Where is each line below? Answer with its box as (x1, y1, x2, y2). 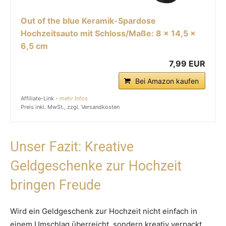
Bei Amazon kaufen (135, 76, 199, 85)
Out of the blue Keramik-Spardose (21, 15, 156, 26)
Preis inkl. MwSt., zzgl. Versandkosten (21, 103, 120, 110)
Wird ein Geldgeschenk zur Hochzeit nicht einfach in (10, 206, 197, 216)
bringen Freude (10, 177, 101, 193)
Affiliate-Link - (21, 94, 60, 102)
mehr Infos (60, 94, 88, 102)
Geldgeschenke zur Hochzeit (10, 157, 182, 174)
